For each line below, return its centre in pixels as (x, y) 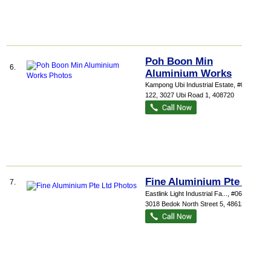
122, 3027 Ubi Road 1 (177, 95)
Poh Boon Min (179, 61)
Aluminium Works (188, 73)
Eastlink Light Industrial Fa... (186, 194)
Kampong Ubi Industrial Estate (189, 85)
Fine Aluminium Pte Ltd (202, 182)
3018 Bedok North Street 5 (184, 204)
